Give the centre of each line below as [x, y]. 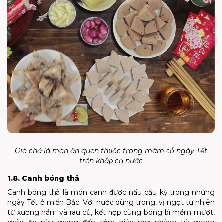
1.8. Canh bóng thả [43, 179]
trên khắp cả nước [111, 161]
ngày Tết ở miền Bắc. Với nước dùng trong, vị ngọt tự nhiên [111, 202]
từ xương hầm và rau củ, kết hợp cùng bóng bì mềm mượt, [111, 212]
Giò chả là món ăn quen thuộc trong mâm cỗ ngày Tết [111, 151]
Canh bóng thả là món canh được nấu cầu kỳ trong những [111, 193]
